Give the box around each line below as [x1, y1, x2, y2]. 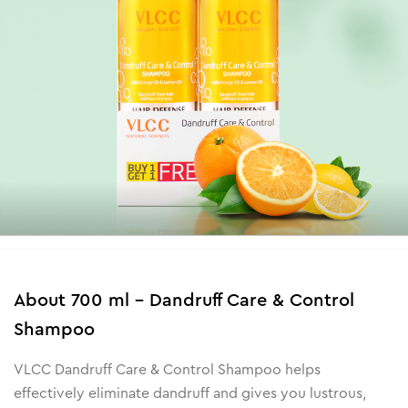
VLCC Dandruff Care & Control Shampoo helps [14, 362, 321, 377]
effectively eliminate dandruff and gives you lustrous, [14, 385, 366, 401]
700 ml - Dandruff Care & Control [71, 291, 354, 310]
